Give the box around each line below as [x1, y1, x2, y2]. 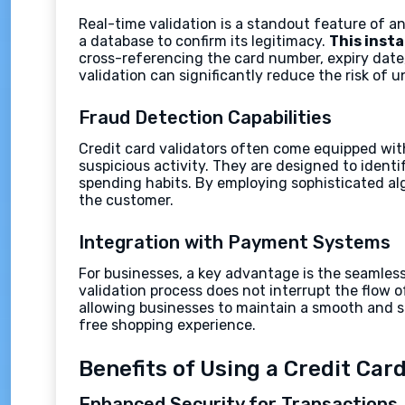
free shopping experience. [79, 316, 256, 334]
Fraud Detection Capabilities [79, 107, 332, 128]
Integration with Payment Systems [79, 231, 391, 253]
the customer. [79, 192, 174, 209]
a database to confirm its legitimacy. [79, 33, 329, 50]
